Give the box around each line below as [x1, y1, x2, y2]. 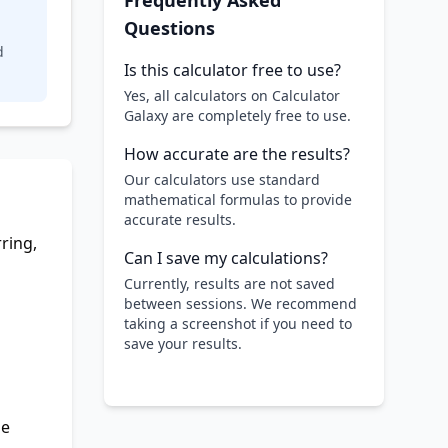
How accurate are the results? [124, 143, 350, 165]
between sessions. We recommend [124, 294, 357, 313]
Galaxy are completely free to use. [124, 106, 351, 125]
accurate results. [124, 210, 236, 229]
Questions [124, 16, 215, 40]
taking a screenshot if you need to [124, 314, 352, 333]
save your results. [124, 334, 242, 353]
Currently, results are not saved [124, 274, 335, 293]
